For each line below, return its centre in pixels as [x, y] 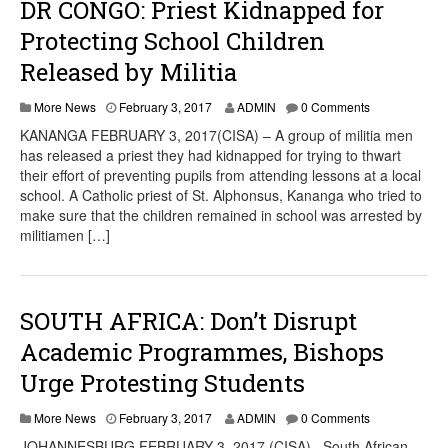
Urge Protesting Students [162, 383]
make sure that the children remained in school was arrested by [221, 215]
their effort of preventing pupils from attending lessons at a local [220, 175]
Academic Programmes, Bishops [202, 352]
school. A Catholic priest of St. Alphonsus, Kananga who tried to [221, 195]
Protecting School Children [172, 41]
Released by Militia [128, 72]
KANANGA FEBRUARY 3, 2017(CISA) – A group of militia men [216, 135]
